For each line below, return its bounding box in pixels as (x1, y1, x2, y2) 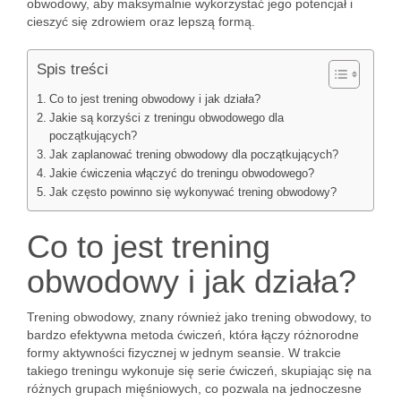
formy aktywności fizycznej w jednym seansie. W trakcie (27, 346, 341, 360)
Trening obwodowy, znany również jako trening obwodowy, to (27, 310, 371, 324)
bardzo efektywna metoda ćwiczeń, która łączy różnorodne (27, 328, 359, 342)
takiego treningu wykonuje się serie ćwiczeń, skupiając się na (27, 363, 371, 378)
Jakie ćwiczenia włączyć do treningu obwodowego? (48, 167, 314, 180)
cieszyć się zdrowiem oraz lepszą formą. (27, 14, 255, 29)
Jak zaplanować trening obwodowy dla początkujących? (48, 149, 338, 161)
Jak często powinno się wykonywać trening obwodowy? (48, 186, 337, 199)
